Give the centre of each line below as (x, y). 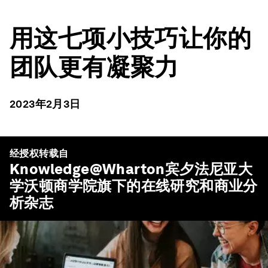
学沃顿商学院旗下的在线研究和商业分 (134, 186)
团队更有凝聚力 (94, 67)
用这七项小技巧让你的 (130, 38)
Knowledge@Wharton (87, 169)
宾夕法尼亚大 (209, 169)
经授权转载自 (39, 153)
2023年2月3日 (45, 104)
